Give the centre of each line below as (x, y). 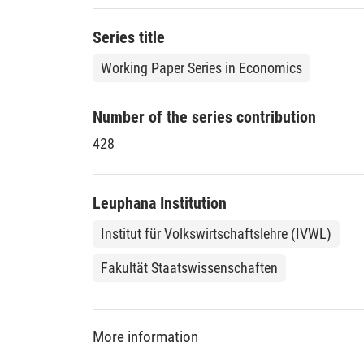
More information (145, 337)
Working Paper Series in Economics (201, 67)
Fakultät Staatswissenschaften (189, 267)
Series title (129, 37)
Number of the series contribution (204, 117)
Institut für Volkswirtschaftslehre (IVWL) (216, 233)
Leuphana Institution (160, 203)
